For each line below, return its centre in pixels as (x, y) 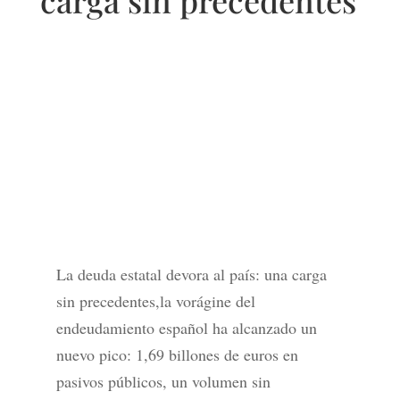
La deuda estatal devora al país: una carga (191, 275)
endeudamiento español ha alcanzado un (186, 328)
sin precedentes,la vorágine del (155, 301)
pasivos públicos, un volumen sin (163, 382)
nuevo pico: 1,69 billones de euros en (177, 355)
